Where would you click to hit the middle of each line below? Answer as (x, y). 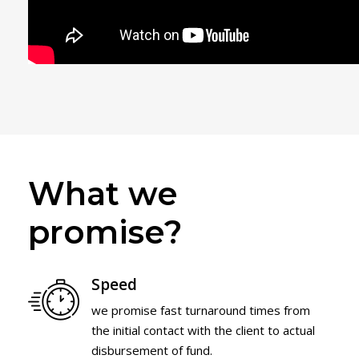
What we (103, 194)
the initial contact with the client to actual (203, 331)
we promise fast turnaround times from (201, 311)
